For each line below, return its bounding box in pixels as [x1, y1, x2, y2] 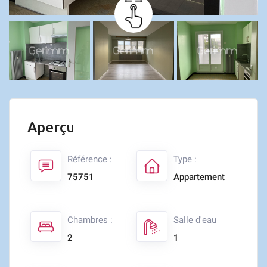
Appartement [173, 172, 225, 182]
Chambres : [67, 215, 113, 225]
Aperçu [27, 119, 74, 135]
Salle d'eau [173, 215, 216, 225]
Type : [173, 154, 197, 164]
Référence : [67, 154, 112, 164]
